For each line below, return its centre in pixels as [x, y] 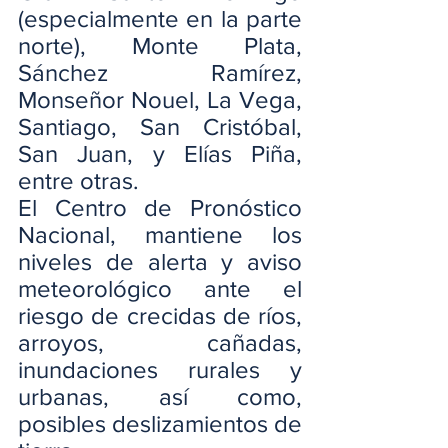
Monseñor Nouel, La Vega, [160, 99]
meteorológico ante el [160, 288]
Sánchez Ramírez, [160, 72]
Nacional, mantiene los [160, 234]
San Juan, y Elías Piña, [160, 153]
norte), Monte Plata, [160, 45]
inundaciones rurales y [160, 369]
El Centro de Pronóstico [160, 207]
